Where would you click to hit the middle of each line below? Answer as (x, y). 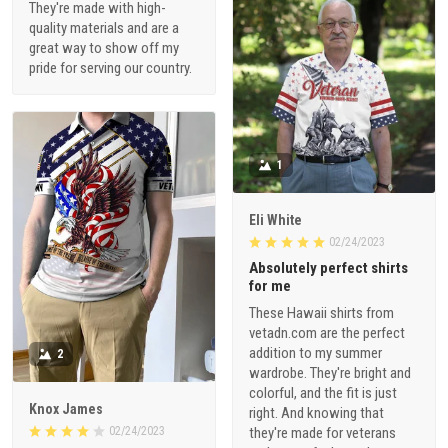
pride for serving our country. (110, 68)
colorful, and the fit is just (323, 393)
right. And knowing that (316, 413)
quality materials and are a (104, 28)
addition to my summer (315, 353)
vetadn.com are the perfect (327, 333)
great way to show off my (104, 48)
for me (270, 286)
